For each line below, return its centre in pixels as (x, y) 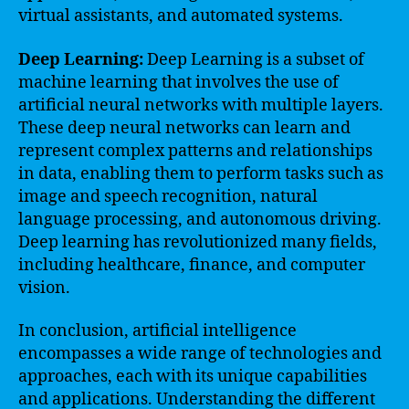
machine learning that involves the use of (178, 82)
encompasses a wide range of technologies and (200, 354)
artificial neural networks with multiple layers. (201, 105)
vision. (44, 288)
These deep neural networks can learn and (184, 128)
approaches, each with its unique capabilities (193, 377)
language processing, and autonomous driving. (200, 219)
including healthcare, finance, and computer (192, 265)
